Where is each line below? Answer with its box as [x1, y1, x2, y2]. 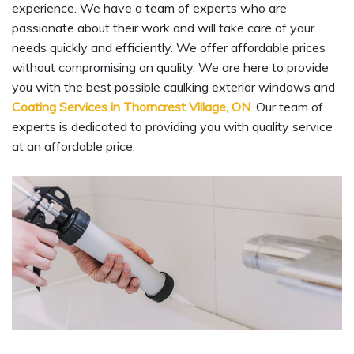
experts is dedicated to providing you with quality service [12, 119, 333, 135]
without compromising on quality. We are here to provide [12, 59, 329, 76]
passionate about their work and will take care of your [12, 20, 314, 36]
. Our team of [250, 99, 323, 115]
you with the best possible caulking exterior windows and [12, 79, 335, 96]
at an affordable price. [12, 138, 135, 155]
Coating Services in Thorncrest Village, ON [12, 99, 250, 115]
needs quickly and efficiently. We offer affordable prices [12, 40, 326, 56]
